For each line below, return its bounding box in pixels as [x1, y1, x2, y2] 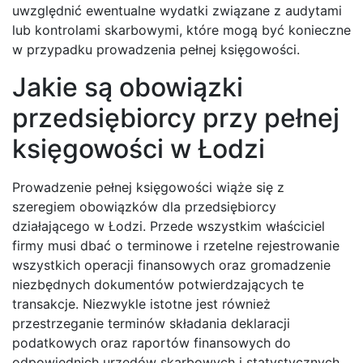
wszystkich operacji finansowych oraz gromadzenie [12, 257, 331, 274]
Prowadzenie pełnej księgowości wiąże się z [12, 179, 284, 196]
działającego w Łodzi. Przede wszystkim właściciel [12, 218, 325, 235]
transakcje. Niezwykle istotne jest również [12, 296, 271, 313]
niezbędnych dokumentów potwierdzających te [12, 276, 304, 293]
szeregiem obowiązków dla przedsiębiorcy [12, 199, 276, 216]
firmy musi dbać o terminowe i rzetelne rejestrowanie [12, 237, 340, 254]
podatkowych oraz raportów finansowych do [12, 335, 291, 352]
